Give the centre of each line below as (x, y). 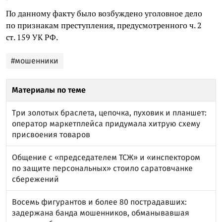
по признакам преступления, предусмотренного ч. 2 (104, 25)
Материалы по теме (49, 90)
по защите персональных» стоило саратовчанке (102, 168)
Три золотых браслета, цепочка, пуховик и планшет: (109, 112)
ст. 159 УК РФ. (32, 37)
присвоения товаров (51, 134)
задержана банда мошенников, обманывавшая (101, 213)
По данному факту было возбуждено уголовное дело (104, 13)
